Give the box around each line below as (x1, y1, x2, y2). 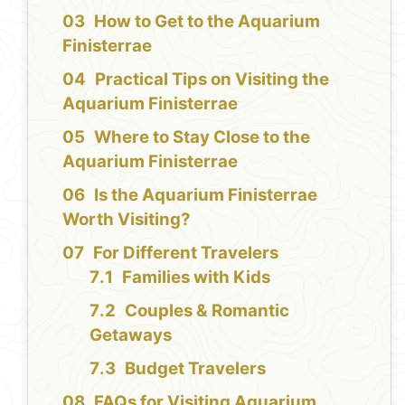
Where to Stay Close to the (94, 127, 311, 148)
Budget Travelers (125, 358, 267, 380)
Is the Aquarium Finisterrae (94, 184, 318, 206)
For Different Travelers (93, 242, 279, 264)
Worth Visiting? (62, 209, 192, 231)
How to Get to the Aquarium (94, 11, 321, 33)
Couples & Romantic (125, 300, 290, 322)
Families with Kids (122, 267, 271, 288)
